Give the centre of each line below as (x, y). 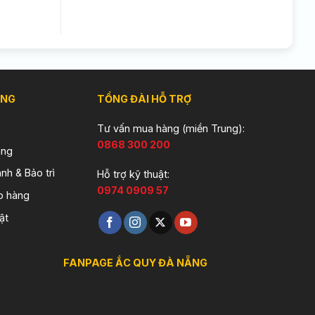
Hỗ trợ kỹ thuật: (134, 174)
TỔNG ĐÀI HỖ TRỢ (144, 99)
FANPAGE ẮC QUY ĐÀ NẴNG (136, 262)
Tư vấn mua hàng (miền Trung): (171, 128)
